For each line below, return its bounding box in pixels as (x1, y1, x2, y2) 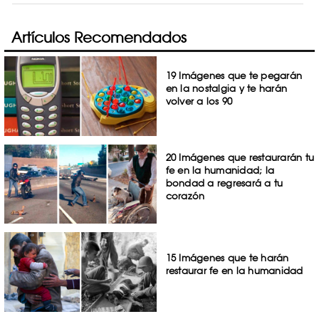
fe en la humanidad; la (165, 164, 275, 176)
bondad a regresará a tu (165, 177, 283, 189)
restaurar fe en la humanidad (165, 265, 303, 277)
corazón (165, 189, 205, 202)
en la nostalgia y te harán (165, 83, 288, 94)
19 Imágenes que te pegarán (165, 70, 303, 81)
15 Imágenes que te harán (165, 252, 289, 264)
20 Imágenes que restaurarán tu (165, 151, 315, 163)
